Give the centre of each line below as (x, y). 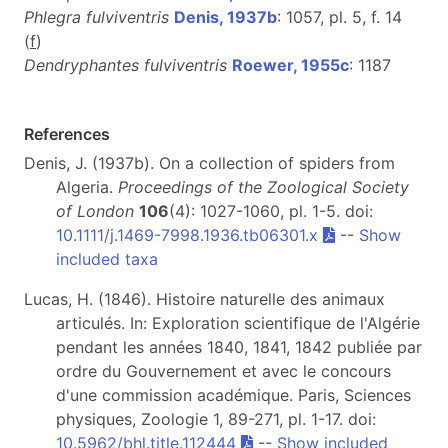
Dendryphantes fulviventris (125, 65)
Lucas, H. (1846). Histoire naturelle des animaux (204, 299)
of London (95, 211)
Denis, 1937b (225, 17)
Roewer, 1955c (290, 65)
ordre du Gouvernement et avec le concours (223, 371)
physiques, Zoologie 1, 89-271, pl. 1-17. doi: (216, 419)
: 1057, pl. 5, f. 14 (339, 17)
